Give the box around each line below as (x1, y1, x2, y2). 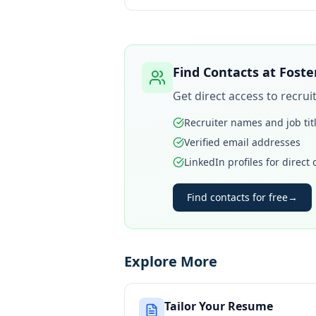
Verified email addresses (184, 135, 300, 149)
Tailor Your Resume (164, 298, 273, 314)
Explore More (124, 252, 217, 271)
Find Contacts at (173, 63, 279, 80)
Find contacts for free (187, 190, 288, 204)
